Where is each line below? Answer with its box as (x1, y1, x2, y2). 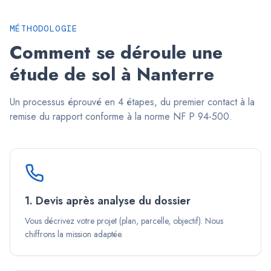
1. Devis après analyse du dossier (25, 193, 191, 209)
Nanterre (137, 61, 214, 87)
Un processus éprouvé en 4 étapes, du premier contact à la (10, 95, 255, 109)
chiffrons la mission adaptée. (25, 228, 123, 240)
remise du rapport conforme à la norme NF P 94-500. (10, 109, 232, 123)
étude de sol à (10, 61, 137, 87)
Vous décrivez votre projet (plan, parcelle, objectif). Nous (25, 215, 223, 227)
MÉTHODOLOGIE (10, 23, 78, 34)
